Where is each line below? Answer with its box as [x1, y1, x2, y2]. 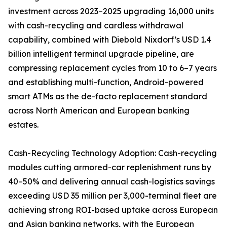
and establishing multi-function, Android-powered [8, 77, 204, 88]
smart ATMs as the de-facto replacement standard [8, 91, 207, 102]
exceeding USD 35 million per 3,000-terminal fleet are [8, 191, 217, 201]
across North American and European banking [8, 105, 190, 116]
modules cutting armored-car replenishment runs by [8, 162, 211, 173]
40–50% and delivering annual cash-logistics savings [8, 176, 215, 187]
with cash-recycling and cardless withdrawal [8, 20, 183, 31]
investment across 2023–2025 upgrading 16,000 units [8, 6, 214, 17]
